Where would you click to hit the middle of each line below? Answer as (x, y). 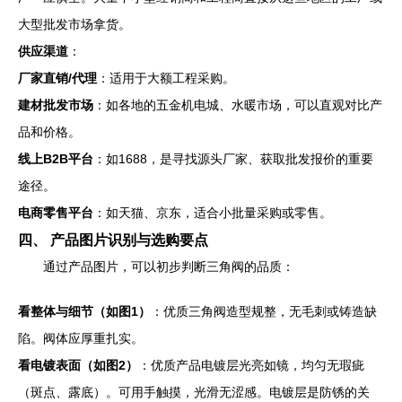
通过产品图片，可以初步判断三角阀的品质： (169, 267)
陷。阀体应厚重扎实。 (81, 338)
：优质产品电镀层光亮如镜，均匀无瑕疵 (251, 365)
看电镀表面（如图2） (78, 365)
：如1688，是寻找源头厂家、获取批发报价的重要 (233, 159)
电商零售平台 (56, 213)
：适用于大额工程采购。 (166, 78)
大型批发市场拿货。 (74, 24)
